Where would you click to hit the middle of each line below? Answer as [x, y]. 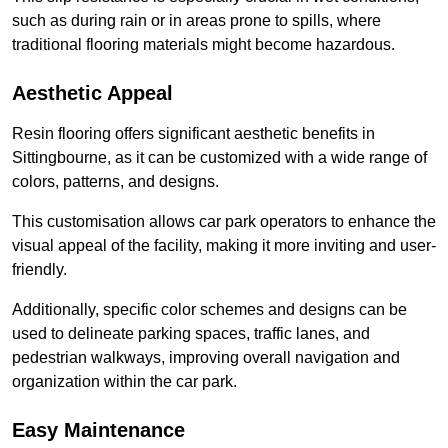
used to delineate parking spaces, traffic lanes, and [191, 334]
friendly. [39, 270]
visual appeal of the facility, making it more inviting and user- [224, 246]
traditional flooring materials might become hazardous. [203, 45]
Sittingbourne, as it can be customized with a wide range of [219, 158]
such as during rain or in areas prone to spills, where [196, 21]
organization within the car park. [124, 382]
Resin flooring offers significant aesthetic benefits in [193, 134]
